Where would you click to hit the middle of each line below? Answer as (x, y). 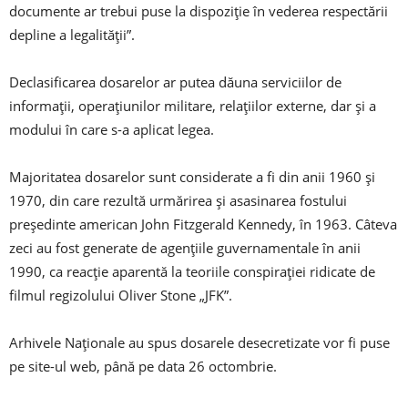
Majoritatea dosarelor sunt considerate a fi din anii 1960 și (192, 177)
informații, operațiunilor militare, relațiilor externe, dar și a (193, 106)
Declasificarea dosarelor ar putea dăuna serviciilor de (175, 82)
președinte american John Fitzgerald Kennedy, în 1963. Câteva (203, 224)
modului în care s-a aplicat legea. (112, 130)
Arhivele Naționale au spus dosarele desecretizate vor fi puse (199, 343)
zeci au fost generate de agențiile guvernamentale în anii (185, 248)
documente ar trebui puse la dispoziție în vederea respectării (199, 11)
